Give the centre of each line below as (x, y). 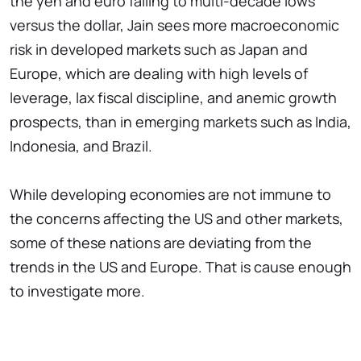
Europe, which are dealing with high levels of (159, 74)
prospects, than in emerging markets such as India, (180, 122)
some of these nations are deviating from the (161, 243)
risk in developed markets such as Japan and (159, 50)
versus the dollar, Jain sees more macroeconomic (174, 25)
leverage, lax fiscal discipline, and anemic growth (173, 98)
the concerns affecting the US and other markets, (176, 219)
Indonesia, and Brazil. (81, 146)
